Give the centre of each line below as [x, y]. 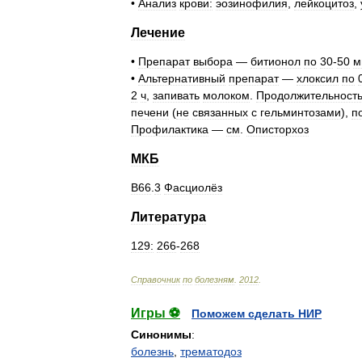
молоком [226, 95]
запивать [176, 95]
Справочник [156, 280]
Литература [168, 217]
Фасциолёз [193, 187]
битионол [276, 61]
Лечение [158, 33]
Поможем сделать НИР [257, 314]
